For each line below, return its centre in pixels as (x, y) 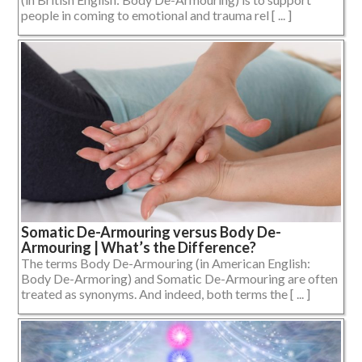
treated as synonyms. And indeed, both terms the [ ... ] (166, 294)
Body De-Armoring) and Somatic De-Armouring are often (179, 279)
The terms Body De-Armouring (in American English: (166, 263)
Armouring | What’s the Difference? (139, 248)
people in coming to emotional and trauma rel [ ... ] (156, 15)
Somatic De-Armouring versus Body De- (151, 232)
